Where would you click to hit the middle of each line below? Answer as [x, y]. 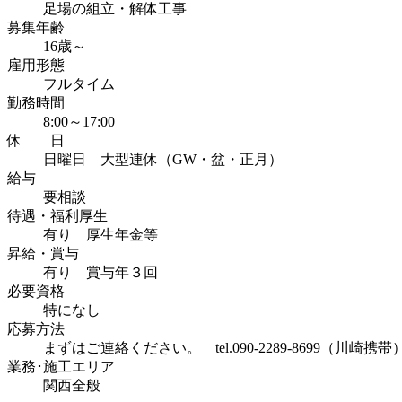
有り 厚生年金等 [100, 234]
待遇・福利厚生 [57, 215]
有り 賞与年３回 [100, 272]
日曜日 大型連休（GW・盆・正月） [163, 159]
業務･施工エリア [61, 366]
